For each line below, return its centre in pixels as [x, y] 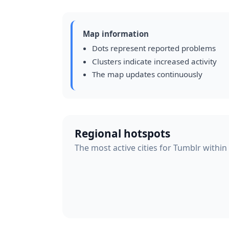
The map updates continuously [147, 74]
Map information [116, 34]
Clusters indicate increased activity [154, 61]
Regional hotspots [122, 133]
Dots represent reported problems [154, 48]
